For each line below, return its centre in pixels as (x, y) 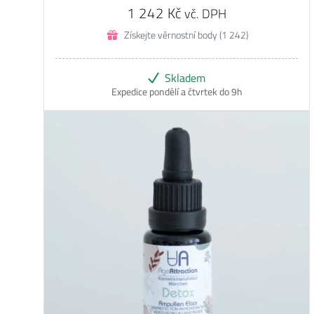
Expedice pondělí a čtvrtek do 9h (177, 92)
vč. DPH (205, 14)
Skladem (185, 78)
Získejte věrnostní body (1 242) (186, 35)
